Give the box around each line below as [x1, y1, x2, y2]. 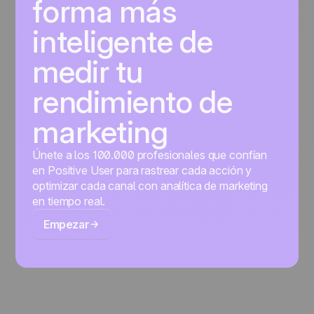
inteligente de [32, 22, 213, 61]
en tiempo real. [32, 194, 106, 209]
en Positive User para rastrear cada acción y [32, 163, 252, 178]
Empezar [43, 217, 90, 232]
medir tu [32, 53, 143, 91]
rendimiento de [32, 83, 233, 121]
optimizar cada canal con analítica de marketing [32, 179, 268, 193]
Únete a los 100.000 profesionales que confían [32, 148, 268, 163]
